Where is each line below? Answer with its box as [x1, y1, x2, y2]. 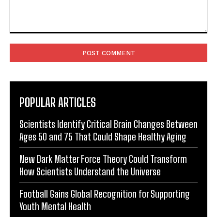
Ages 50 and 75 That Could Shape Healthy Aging [19, 130, 186, 142]
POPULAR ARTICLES [19, 95, 96, 109]
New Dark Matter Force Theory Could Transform [19, 153, 187, 165]
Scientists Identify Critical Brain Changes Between [19, 118, 198, 130]
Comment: [9, 33, 42, 42]
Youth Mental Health [19, 200, 91, 212]
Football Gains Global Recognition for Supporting [19, 187, 190, 200]
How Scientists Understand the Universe [19, 165, 161, 177]
